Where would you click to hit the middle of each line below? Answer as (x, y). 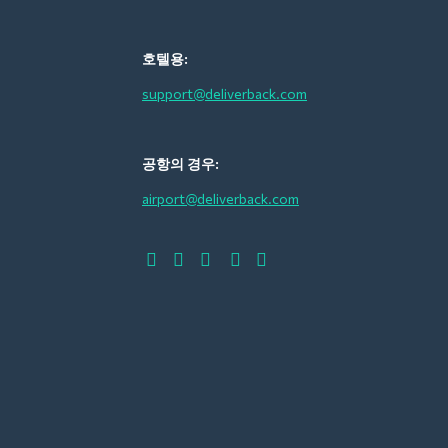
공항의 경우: (180, 163)
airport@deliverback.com (220, 198)
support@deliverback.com (224, 93)
